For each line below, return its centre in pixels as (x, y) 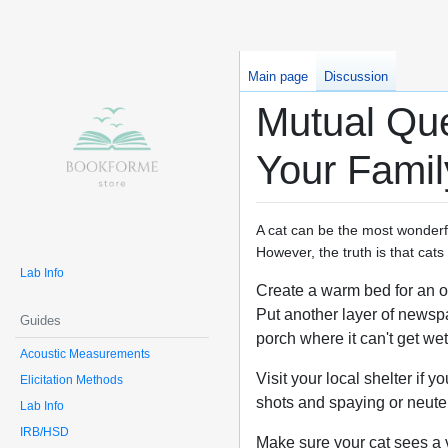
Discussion (356, 77)
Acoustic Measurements (85, 354)
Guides (40, 320)
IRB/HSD (44, 432)
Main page (278, 77)
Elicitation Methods (71, 380)
